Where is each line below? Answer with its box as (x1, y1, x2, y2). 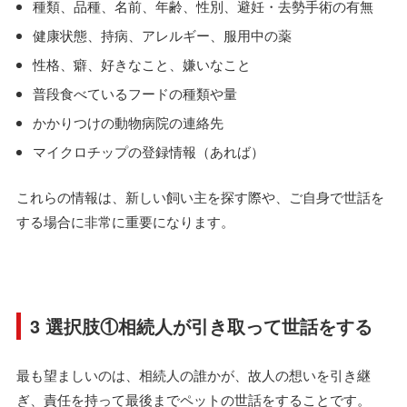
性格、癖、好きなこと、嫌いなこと (33, 54, 251, 74)
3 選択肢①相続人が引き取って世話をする (30, 312, 372, 339)
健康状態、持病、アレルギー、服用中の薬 (33, 25, 292, 45)
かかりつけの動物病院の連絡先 (33, 112, 223, 132)
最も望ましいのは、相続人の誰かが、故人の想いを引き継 (16, 364, 371, 384)
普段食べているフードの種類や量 (33, 83, 237, 103)
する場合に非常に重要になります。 (16, 211, 234, 231)
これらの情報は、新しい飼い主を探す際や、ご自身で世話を (16, 186, 384, 206)
